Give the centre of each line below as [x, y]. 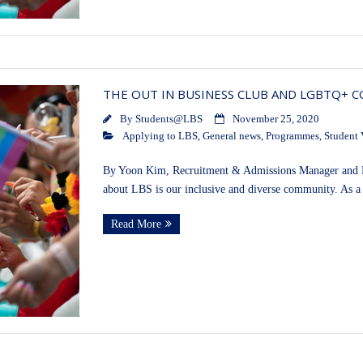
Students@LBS [169, 120]
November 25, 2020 [275, 120]
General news [231, 137]
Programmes [292, 137]
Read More [136, 224]
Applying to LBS [160, 137]
